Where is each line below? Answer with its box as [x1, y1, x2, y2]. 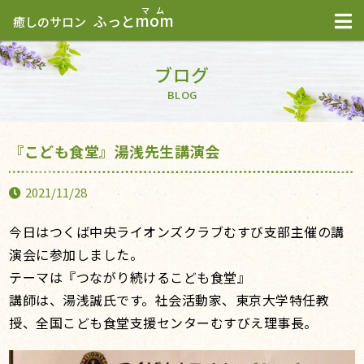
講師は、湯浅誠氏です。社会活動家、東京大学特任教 [9, 290, 330, 310]
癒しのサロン [13, 13, 86, 30]
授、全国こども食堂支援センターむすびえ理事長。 [9, 313, 318, 332]
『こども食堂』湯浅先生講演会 [9, 141, 220, 162]
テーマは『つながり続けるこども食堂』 [9, 267, 251, 287]
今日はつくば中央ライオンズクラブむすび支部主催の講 [9, 222, 344, 241]
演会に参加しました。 [9, 245, 144, 264]
